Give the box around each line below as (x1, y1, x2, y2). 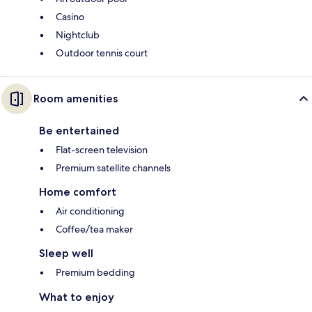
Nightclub (56, 29, 100, 42)
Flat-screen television (56, 143, 148, 157)
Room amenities (33, 92, 118, 106)
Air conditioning (56, 205, 125, 218)
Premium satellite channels (56, 162, 171, 175)
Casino (56, 10, 84, 24)
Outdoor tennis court (56, 47, 148, 60)
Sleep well (39, 247, 93, 260)
